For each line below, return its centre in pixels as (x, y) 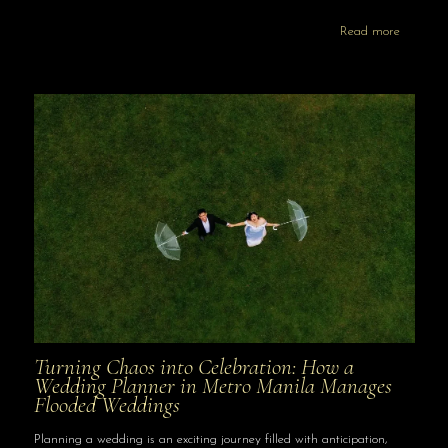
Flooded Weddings (106, 405)
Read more (369, 31)
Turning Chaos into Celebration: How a (193, 367)
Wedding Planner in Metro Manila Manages (212, 386)
